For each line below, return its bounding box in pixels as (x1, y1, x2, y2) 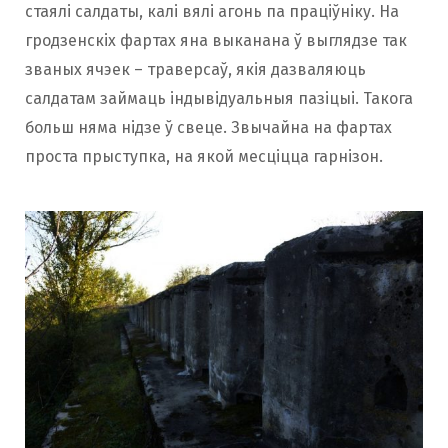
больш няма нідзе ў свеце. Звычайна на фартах (25, 118, 392, 138)
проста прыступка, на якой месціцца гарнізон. (25, 147, 383, 167)
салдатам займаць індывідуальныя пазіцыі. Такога (25, 89, 413, 109)
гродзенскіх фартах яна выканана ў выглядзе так (25, 31, 407, 51)
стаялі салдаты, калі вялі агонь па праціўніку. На (25, 2, 399, 22)
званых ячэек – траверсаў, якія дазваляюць (25, 60, 366, 80)
